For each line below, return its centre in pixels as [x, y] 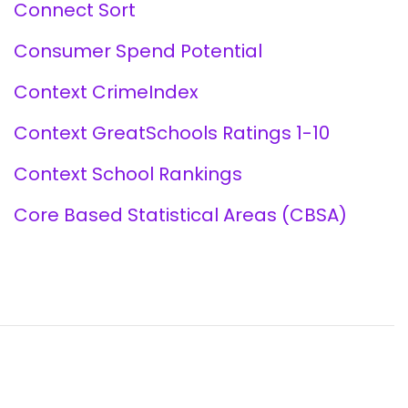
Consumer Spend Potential [138, 51]
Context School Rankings [127, 174]
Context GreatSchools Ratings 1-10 [171, 133]
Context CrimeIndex [106, 92]
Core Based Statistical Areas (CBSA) [180, 215]
